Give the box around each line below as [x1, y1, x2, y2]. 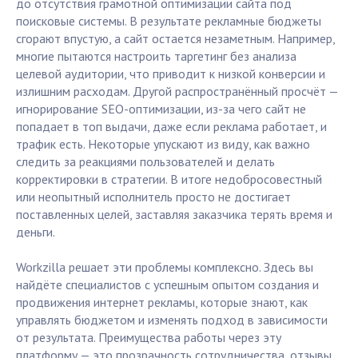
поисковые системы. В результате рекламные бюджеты [16, 13, 321, 30]
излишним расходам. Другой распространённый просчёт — [16, 83, 338, 100]
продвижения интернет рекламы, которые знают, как [16, 294, 308, 311]
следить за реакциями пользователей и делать [16, 153, 275, 170]
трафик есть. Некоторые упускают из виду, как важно [16, 136, 310, 153]
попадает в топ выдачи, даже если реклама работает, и [16, 118, 327, 135]
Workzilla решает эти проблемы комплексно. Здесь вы [16, 259, 313, 276]
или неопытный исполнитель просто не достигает [16, 189, 291, 205]
